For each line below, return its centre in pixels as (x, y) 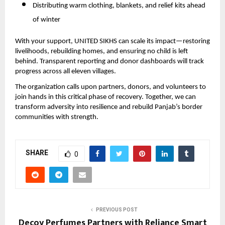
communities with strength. (57, 117)
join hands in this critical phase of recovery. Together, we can (105, 97)
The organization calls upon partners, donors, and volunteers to (110, 87)
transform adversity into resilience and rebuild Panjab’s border (109, 107)
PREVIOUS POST (117, 209)
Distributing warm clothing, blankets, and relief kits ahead (119, 6)
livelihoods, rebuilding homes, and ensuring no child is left (101, 52)
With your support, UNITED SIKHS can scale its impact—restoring (113, 42)
